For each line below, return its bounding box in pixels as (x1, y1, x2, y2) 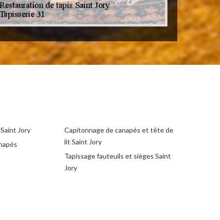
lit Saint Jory (64, 137, 102, 146)
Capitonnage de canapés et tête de (64, 126, 173, 135)
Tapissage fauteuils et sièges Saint (64, 152, 171, 161)
